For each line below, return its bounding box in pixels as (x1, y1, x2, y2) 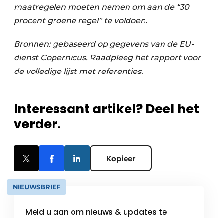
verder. (14, 115, 61, 133)
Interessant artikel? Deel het (14, 100, 199, 118)
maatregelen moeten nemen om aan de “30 (14, 2, 189, 12)
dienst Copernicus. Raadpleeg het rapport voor (14, 53, 200, 63)
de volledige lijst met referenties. (14, 67, 143, 76)
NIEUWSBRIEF (13, 183, 60, 191)
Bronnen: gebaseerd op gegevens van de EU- (14, 39, 194, 49)
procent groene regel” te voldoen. (14, 16, 147, 26)
